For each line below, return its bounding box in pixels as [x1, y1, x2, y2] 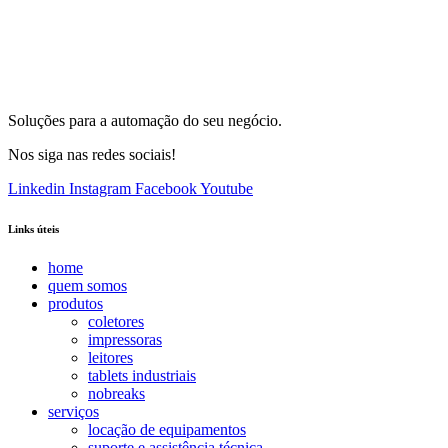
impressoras [88, 331, 162, 349]
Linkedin [8, 179, 65, 197]
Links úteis [8, 222, 59, 235]
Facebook [135, 179, 197, 197]
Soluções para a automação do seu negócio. [8, 111, 282, 129]
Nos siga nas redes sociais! [8, 145, 176, 163]
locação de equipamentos [88, 421, 246, 439]
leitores [88, 349, 133, 367]
